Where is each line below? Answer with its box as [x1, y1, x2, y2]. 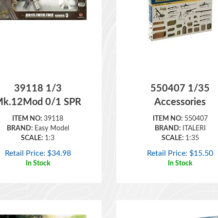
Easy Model [34, 111, 69, 118]
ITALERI [182, 111, 206, 118]
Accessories [154, 83, 206, 93]
